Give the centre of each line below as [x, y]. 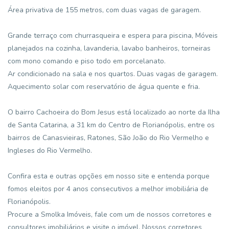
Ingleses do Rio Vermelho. [50, 151]
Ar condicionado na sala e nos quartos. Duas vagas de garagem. [113, 74]
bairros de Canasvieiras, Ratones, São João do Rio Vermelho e [108, 138]
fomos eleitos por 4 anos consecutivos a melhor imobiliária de [108, 189]
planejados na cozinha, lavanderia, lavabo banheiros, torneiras [109, 48]
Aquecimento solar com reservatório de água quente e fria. [104, 87]
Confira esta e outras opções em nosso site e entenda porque [109, 176]
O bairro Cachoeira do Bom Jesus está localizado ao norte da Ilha [114, 112]
